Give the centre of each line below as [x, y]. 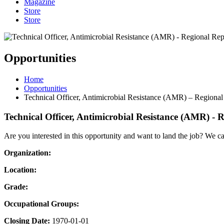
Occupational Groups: [41, 204]
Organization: [27, 153]
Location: [20, 170]
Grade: [16, 187]
